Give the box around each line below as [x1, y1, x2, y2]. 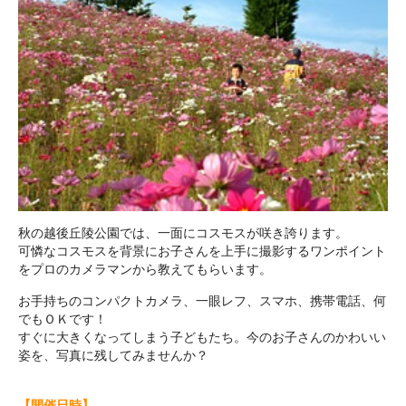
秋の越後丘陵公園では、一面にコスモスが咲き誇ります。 [18, 226, 348, 241]
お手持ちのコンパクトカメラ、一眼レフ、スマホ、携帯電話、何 [18, 293, 386, 308]
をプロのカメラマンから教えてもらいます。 [18, 262, 272, 277]
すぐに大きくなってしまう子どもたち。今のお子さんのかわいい [18, 329, 386, 344]
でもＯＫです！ [18, 311, 107, 326]
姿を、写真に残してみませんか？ [18, 347, 208, 362]
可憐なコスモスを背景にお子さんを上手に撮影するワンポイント [18, 244, 386, 259]
